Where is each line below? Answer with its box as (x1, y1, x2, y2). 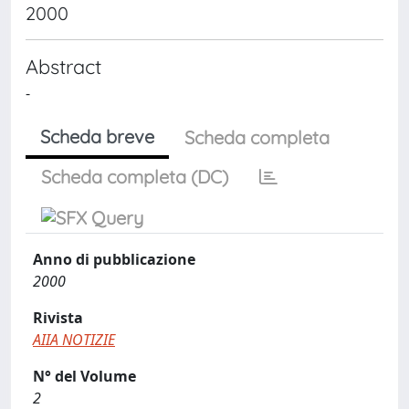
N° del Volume (33, 366, 136, 386)
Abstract (26, 54, 101, 79)
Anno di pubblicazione (33, 249, 195, 269)
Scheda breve (40, 125, 154, 148)
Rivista (33, 308, 83, 328)
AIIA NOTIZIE (33, 330, 115, 350)
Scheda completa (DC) (41, 165, 228, 188)
